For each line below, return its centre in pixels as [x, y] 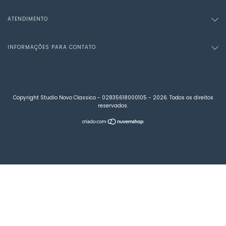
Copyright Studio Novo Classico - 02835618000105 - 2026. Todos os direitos [113, 98]
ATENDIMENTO [28, 19]
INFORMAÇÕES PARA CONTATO [52, 47]
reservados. [113, 106]
